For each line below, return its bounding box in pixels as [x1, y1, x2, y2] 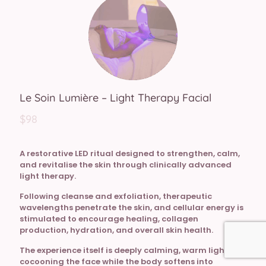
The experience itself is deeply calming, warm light [20, 245, 228, 256]
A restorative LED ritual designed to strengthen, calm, [20, 148, 240, 160]
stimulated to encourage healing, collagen [20, 213, 198, 225]
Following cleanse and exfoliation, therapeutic [20, 191, 212, 202]
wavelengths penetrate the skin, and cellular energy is [20, 202, 243, 214]
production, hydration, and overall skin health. [20, 224, 213, 236]
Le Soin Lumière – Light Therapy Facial [20, 91, 211, 105]
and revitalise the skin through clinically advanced [20, 159, 232, 171]
